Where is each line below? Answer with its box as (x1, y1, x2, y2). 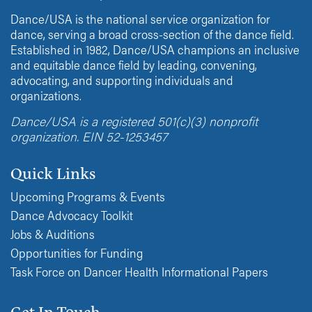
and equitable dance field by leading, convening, (10, 55, 257, 73)
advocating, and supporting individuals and (10, 70, 233, 88)
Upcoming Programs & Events (10, 187, 165, 205)
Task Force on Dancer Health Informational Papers (10, 262, 268, 280)
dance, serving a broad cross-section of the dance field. (10, 24, 294, 42)
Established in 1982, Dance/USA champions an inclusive (10, 40, 299, 58)
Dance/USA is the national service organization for (10, 9, 270, 27)
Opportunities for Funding (10, 243, 143, 261)
